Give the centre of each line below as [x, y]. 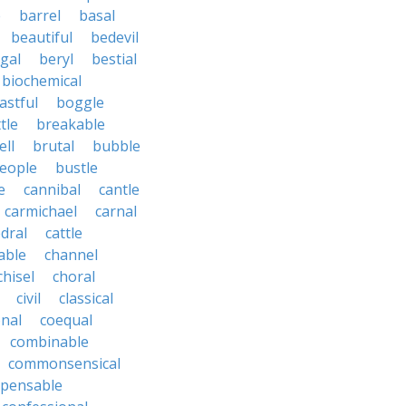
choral [74, 276]
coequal [66, 320]
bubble [116, 146]
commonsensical [64, 363]
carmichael [41, 211]
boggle [80, 102]
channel [71, 255]
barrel [40, 15]
